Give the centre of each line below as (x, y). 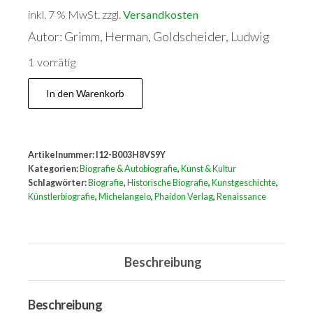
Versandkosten (161, 15)
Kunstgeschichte (244, 183)
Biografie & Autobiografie (129, 169)
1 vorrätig (52, 63)
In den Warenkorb (85, 94)
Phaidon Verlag (184, 197)
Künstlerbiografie (61, 197)
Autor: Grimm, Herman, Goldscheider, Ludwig (149, 37)
